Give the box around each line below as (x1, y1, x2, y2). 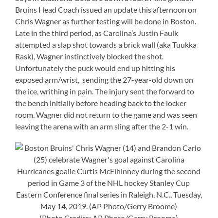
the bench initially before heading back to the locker (15, 98, 187, 108)
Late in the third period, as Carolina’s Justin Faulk (15, 28, 179, 37)
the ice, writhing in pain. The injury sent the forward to (15, 86, 195, 96)
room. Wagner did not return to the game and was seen (15, 109, 198, 119)
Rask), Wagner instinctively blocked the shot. (15, 51, 164, 61)
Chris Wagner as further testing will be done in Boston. (15, 16, 197, 26)
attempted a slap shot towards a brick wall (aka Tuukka (15, 39, 197, 49)
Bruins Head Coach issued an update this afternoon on (15, 4, 197, 14)
